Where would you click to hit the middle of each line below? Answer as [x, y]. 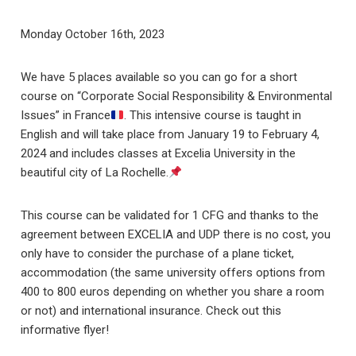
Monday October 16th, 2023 [93, 34]
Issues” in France [66, 115]
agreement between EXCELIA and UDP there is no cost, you [176, 234]
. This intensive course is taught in [213, 115]
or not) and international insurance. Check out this [151, 311]
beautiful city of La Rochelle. [95, 172]
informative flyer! [65, 330]
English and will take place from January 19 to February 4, [170, 134]
